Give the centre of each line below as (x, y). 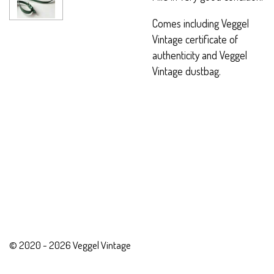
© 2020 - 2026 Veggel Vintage (70, 245)
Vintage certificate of (195, 39)
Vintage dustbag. (187, 71)
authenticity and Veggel (200, 55)
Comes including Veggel (201, 23)
